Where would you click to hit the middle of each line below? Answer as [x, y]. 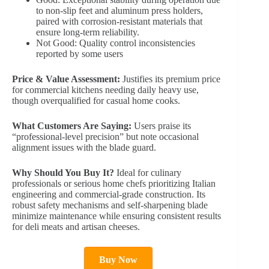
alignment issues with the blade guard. [84, 148]
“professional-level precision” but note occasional [105, 137]
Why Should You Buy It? [63, 173]
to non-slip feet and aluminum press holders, [119, 11]
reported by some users [80, 54]
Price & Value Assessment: [66, 79]
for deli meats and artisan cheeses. [76, 227]
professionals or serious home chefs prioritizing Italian [114, 184]
